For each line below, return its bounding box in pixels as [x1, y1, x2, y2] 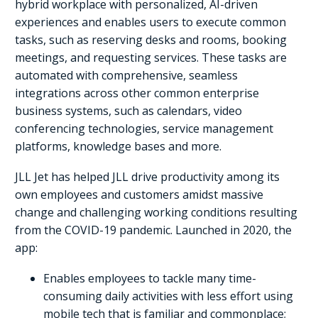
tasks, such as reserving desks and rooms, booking [15, 32, 287, 48]
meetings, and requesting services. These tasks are [15, 50, 287, 66]
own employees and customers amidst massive [15, 186, 263, 202]
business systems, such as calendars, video [15, 103, 242, 119]
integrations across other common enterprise [15, 85, 259, 102]
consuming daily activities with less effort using [43, 287, 293, 304]
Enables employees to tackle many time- [43, 270, 256, 286]
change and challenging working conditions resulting [15, 204, 297, 220]
